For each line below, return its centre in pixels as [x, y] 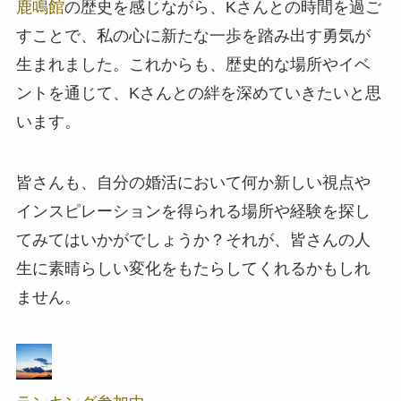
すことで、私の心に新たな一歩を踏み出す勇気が [193, 35]
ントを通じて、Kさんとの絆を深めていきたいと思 [198, 93]
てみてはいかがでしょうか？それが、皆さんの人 [193, 239]
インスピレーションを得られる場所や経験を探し [193, 211]
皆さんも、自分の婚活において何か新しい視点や [193, 182]
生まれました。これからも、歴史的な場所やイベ [193, 64]
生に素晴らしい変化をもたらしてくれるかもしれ [193, 268]
